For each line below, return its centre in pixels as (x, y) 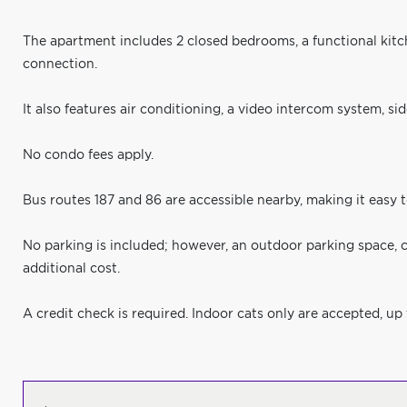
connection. (60, 65)
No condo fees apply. (88, 155)
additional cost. (71, 269)
